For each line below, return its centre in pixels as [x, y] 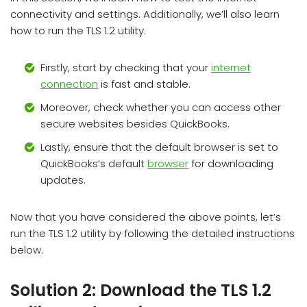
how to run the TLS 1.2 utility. [78, 30]
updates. [63, 180]
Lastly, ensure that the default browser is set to [159, 147]
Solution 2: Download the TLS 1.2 [141, 290]
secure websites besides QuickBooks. [135, 124]
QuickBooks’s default [94, 163]
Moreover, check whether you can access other [161, 107]
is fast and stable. [144, 84]
